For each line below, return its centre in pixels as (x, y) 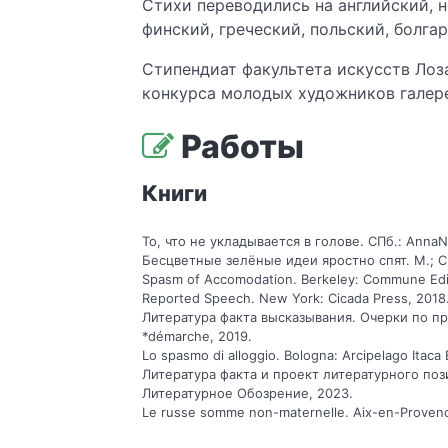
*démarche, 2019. (196, 336)
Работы (238, 147)
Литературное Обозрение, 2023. (247, 393)
